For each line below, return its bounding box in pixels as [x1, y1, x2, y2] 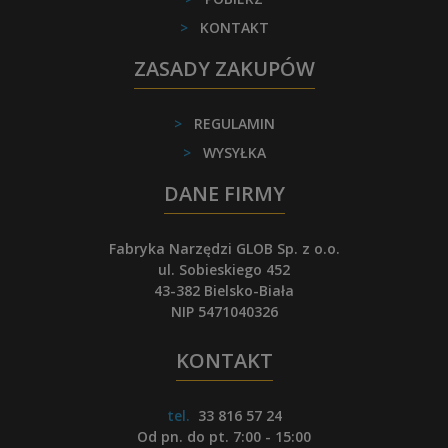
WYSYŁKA [202, 142, 266, 162]
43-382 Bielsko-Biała [154, 280, 294, 300]
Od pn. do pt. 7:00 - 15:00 [137, 426, 311, 446]
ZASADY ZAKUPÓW [133, 54, 315, 82]
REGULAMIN [193, 113, 275, 133]
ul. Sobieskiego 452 [158, 259, 290, 279]
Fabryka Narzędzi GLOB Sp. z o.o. [108, 238, 340, 258]
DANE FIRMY [163, 179, 285, 207]
